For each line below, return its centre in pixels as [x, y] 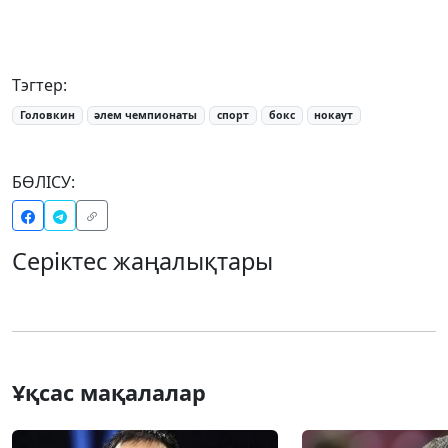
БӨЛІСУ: [43, 181]
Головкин [47, 115]
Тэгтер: [39, 85]
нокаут [334, 115]
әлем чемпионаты [146, 115]
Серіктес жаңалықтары [142, 260]
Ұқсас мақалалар [109, 392]
